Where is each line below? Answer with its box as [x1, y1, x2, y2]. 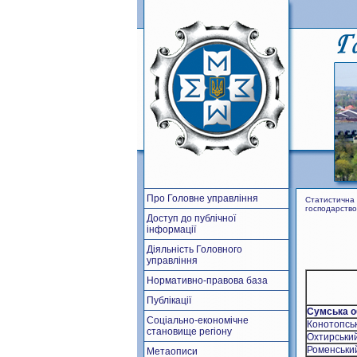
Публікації [147, 295, 191, 306]
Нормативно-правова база [147, 275, 268, 286]
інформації [147, 224, 196, 235]
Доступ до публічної [147, 213, 236, 224]
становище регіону [147, 326, 232, 337]
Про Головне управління [147, 193, 258, 204]
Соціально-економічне [147, 315, 249, 326]
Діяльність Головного [147, 244, 242, 255]
